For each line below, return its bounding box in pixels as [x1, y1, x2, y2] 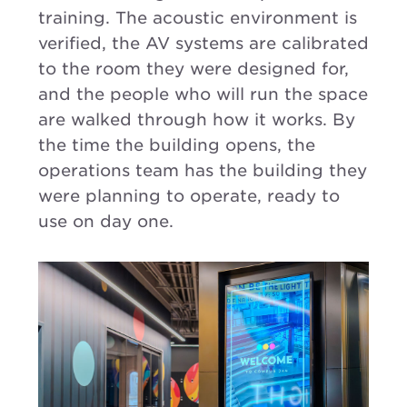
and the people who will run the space [38, 84, 368, 104]
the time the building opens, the [38, 135, 315, 155]
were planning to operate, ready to [38, 186, 340, 206]
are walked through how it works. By [38, 110, 355, 130]
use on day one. [38, 212, 174, 232]
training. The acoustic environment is [38, 8, 357, 28]
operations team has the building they [38, 161, 367, 181]
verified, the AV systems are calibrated [38, 34, 369, 54]
